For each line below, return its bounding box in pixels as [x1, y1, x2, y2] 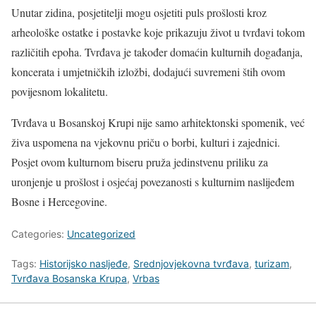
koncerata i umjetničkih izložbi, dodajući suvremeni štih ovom [11, 64, 285, 80]
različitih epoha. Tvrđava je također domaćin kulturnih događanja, [11, 44, 303, 60]
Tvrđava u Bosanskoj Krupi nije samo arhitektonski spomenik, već [11, 115, 305, 130]
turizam [255, 257, 289, 270]
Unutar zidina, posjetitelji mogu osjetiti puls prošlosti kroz [11, 5, 267, 20]
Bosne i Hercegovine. [11, 194, 107, 209]
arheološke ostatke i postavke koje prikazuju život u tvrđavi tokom [11, 25, 305, 40]
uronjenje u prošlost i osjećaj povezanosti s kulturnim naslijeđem [11, 174, 294, 190]
